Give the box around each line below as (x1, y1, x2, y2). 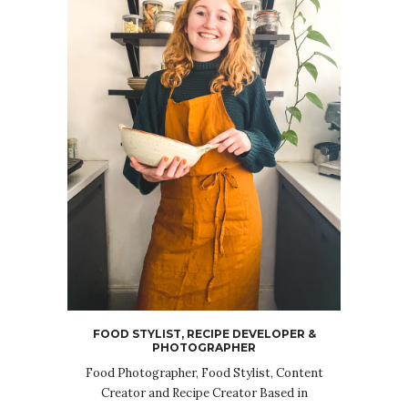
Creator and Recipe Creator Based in (100, 385, 308, 402)
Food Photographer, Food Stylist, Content (85, 365, 323, 382)
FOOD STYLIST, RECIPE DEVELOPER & (92, 327, 316, 342)
